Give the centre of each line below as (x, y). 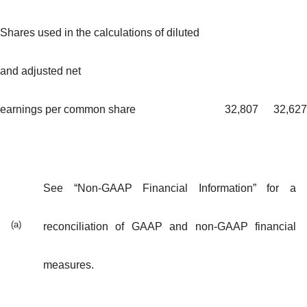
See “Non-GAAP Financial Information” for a (170, 188)
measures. (69, 265)
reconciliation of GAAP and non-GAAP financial (170, 227)
